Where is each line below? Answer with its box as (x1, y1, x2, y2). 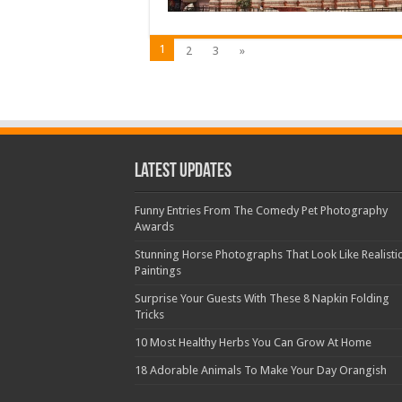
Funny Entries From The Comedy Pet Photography (134, 204, 388, 217)
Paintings (134, 264, 181, 277)
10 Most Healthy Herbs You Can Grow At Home (134, 336, 371, 349)
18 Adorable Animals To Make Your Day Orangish (134, 363, 387, 377)
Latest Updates (134, 162, 232, 182)
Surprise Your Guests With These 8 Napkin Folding (134, 292, 389, 305)
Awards (134, 220, 174, 233)
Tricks (134, 308, 164, 321)
